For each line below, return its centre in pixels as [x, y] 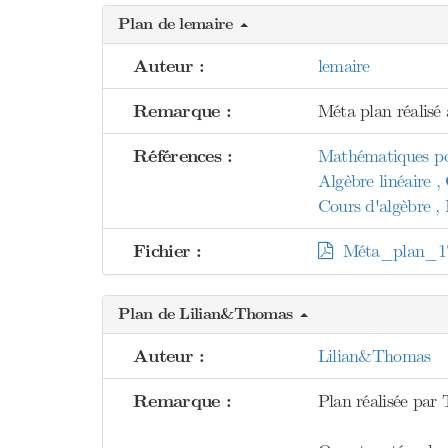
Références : [183, 156]
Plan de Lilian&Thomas [208, 314]
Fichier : [167, 251]
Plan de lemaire [178, 24]
